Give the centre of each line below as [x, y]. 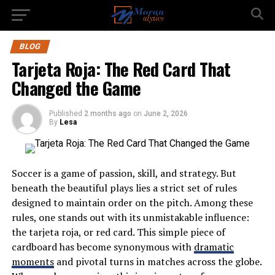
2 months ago [107, 114]
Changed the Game [76, 88]
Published [65, 114]
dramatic [214, 247]
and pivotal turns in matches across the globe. [157, 261]
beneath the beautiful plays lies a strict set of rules [124, 188]
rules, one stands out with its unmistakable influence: [130, 217]
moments [33, 261]
